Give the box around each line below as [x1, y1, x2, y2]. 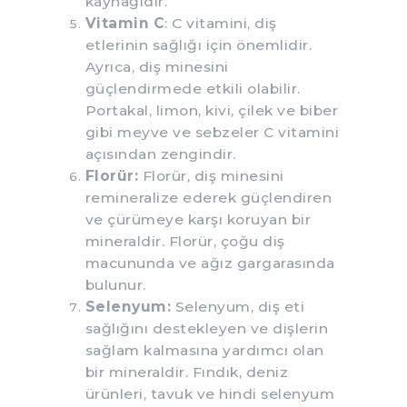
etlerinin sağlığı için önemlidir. [84, 35, 312, 54]
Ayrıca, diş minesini [84, 57, 229, 75]
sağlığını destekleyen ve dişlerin [84, 319, 328, 337]
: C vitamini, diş [164, 14, 277, 32]
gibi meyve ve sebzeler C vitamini [84, 123, 339, 141]
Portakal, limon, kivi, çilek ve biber [84, 101, 338, 119]
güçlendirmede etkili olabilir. [84, 79, 301, 97]
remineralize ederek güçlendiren [84, 188, 332, 206]
